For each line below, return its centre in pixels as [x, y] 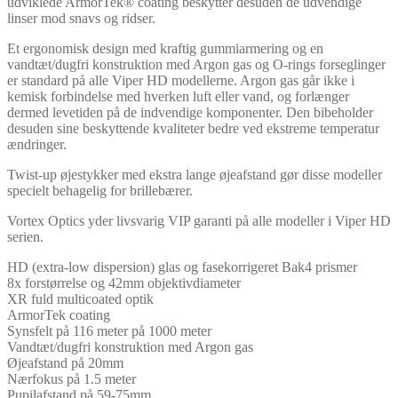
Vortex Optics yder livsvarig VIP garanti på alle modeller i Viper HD [199, 221]
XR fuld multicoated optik [80, 299]
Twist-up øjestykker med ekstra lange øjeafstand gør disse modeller [195, 175]
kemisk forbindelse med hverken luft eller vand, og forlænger [178, 97]
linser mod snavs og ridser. [81, 19]
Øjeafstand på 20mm [65, 363]
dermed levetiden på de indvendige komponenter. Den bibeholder [190, 113]
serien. [25, 237]
